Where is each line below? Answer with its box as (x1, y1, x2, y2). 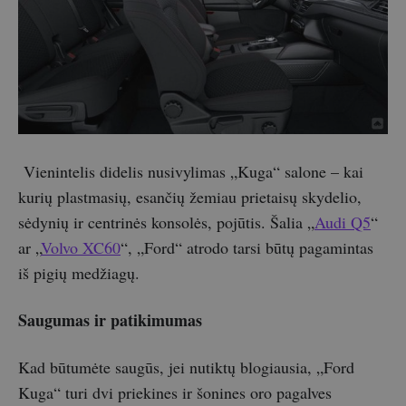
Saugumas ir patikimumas (18, 308, 202, 333)
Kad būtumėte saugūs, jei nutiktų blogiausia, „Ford (18, 356, 354, 379)
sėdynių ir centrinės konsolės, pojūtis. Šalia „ (18, 211, 314, 234)
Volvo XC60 (41, 237, 121, 259)
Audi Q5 (314, 211, 371, 234)
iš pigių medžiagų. (18, 262, 140, 285)
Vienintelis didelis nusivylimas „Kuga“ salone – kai (18, 160, 363, 183)
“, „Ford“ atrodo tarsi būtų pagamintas (121, 237, 373, 259)
